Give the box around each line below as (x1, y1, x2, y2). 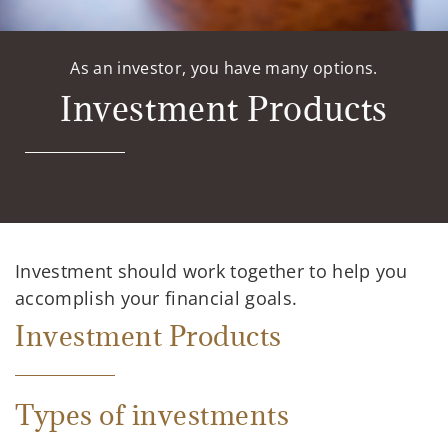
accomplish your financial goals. (15, 285, 298, 310)
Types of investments (15, 396, 290, 433)
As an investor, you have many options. (70, 56, 378, 79)
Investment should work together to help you (15, 258, 408, 283)
